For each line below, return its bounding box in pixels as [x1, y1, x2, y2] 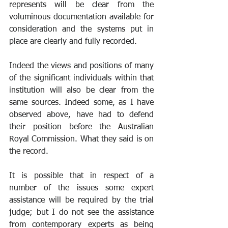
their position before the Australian [9, 123, 154, 132]
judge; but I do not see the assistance [9, 209, 154, 217]
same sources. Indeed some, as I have [9, 99, 154, 107]
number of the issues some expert [9, 184, 154, 193]
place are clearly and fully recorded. [9, 38, 139, 46]
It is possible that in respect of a [9, 172, 154, 181]
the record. [9, 148, 48, 156]
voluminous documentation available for [9, 13, 154, 22]
